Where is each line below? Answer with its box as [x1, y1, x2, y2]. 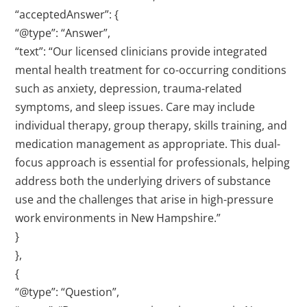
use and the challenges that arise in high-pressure [15, 192, 274, 208]
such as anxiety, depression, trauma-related [15, 81, 243, 97]
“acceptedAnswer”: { [15, 7, 119, 23]
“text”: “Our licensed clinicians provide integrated [15, 44, 268, 60]
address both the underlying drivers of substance [15, 173, 271, 189]
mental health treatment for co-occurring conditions [15, 62, 287, 78]
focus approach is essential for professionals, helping [15, 155, 291, 171]
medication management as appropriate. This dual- [15, 136, 281, 152]
